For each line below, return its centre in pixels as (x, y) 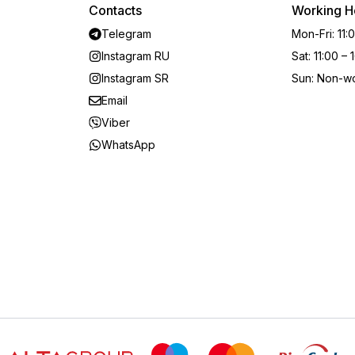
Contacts (115, 10)
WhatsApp (128, 145)
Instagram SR (135, 78)
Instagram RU (136, 56)
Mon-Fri (312, 34)
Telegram (126, 34)
